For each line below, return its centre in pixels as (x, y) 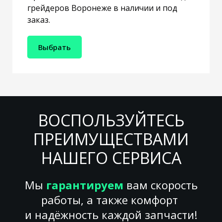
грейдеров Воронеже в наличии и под (102, 8)
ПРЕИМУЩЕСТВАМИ (111, 139)
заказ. (39, 20)
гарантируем (84, 185)
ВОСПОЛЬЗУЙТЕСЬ (111, 120)
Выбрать (55, 47)
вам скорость (160, 185)
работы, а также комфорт (111, 200)
